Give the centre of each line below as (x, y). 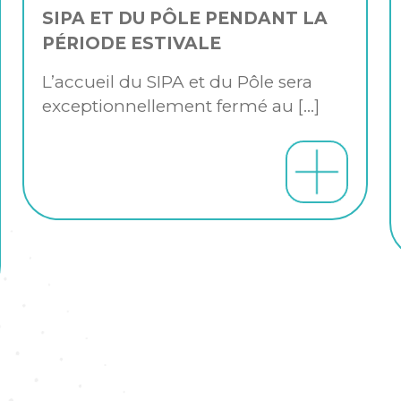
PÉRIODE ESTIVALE (131, 43)
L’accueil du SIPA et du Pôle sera (177, 81)
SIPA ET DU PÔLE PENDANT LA (184, 18)
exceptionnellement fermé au (167, 106)
